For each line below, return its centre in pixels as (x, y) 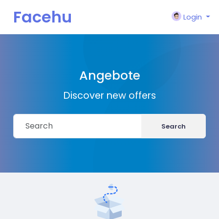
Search (174, 126)
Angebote (109, 76)
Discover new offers (109, 96)
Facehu (43, 17)
